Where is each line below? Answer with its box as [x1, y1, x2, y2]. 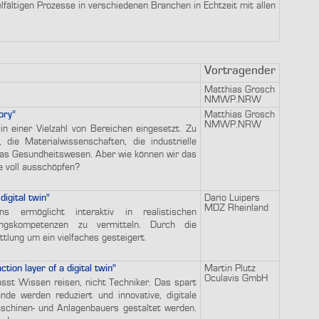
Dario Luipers [204, 192, 260, 203]
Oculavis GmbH [204, 273, 268, 283]
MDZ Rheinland [204, 202, 268, 213]
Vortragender [204, 64, 276, 77]
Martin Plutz [204, 263, 256, 273]
